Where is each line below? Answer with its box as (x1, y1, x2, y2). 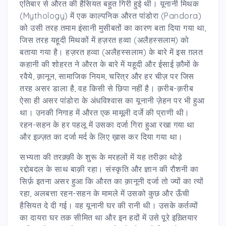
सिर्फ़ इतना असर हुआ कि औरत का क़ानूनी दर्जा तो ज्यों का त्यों (20, 176, 203, 186)
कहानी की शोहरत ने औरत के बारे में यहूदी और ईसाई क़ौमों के (20, 59, 199, 69)
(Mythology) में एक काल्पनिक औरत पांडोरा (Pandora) (20, 10, 201, 21)
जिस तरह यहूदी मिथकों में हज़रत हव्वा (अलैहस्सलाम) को (20, 34, 189, 45)
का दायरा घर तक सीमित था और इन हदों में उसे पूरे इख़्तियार (20, 212, 198, 222)
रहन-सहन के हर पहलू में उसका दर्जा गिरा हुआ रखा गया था (20, 119, 195, 130)
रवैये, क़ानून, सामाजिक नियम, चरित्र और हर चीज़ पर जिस (20, 71, 194, 81)
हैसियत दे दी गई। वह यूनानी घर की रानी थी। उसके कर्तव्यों (20, 200, 198, 210)
